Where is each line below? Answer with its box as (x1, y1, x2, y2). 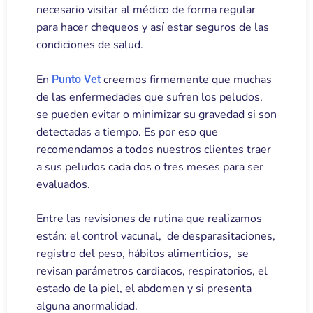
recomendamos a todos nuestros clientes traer (36, 142, 271, 158)
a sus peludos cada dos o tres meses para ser (36, 159, 263, 175)
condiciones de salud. (36, 37, 143, 53)
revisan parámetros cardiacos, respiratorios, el (36, 263, 268, 279)
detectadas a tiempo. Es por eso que (36, 124, 218, 140)
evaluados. (36, 177, 90, 193)
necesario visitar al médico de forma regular (36, 2, 256, 18)
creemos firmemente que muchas (101, 72, 272, 88)
